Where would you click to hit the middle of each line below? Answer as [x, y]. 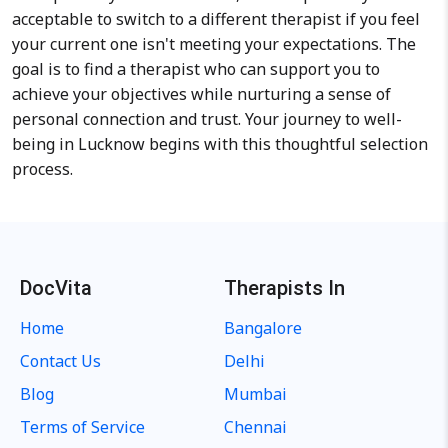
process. [42, 169]
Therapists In [284, 288]
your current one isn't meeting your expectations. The [214, 44]
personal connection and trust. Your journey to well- [207, 119]
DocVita [56, 288]
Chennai [255, 427]
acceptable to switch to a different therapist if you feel [216, 19]
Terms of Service [83, 427]
